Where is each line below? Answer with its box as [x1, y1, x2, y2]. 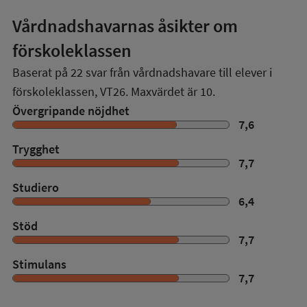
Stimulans [12, 256, 66, 272]
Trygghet [12, 141, 60, 157]
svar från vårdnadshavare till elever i [83, 64, 272, 80]
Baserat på [12, 64, 71, 80]
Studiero [12, 180, 59, 195]
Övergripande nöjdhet [12, 103, 130, 119]
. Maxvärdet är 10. [125, 84, 215, 99]
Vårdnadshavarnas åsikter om [12, 14, 238, 37]
